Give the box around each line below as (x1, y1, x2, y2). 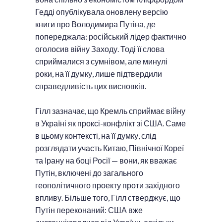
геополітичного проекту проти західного (35, 180, 180, 190)
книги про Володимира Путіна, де (35, 19, 156, 29)
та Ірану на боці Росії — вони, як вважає (35, 155, 177, 165)
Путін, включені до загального (35, 167, 143, 177)
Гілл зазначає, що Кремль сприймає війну (35, 106, 185, 115)
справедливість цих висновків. (35, 81, 146, 91)
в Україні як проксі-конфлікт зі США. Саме (35, 118, 186, 128)
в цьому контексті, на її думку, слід (35, 130, 156, 140)
